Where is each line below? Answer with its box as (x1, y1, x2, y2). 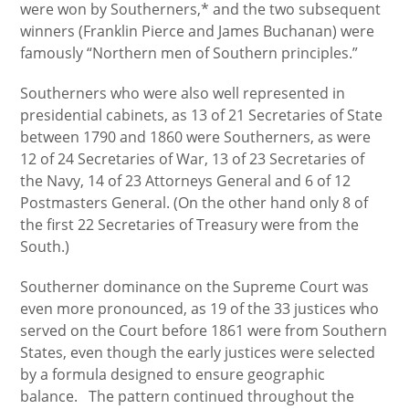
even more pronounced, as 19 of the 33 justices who (20, 299, 380, 319)
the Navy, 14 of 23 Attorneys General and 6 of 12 (20, 171, 351, 191)
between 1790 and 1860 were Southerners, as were (20, 127, 372, 147)
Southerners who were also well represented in (20, 83, 346, 103)
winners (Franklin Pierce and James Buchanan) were (20, 21, 375, 41)
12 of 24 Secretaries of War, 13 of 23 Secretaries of (20, 149, 365, 169)
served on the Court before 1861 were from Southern (20, 320, 388, 341)
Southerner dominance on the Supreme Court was (20, 277, 370, 297)
